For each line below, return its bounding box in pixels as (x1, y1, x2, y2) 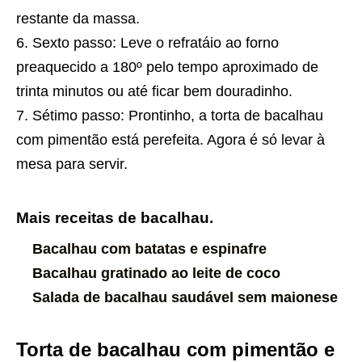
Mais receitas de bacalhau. (16, 209, 213, 227)
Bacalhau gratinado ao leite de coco (32, 265, 280, 282)
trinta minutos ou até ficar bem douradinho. (16, 83, 293, 100)
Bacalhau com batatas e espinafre (32, 241, 267, 258)
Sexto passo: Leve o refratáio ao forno (32, 35, 279, 52)
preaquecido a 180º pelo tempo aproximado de (16, 59, 318, 76)
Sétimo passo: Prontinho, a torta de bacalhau (32, 107, 323, 124)
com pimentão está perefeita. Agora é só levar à (16, 132, 325, 149)
